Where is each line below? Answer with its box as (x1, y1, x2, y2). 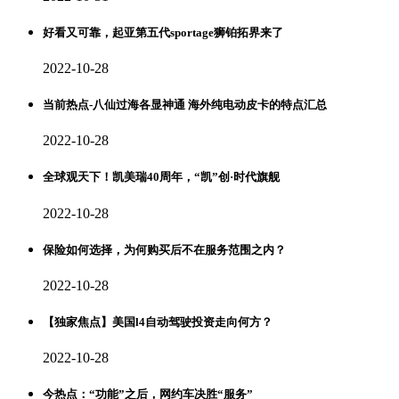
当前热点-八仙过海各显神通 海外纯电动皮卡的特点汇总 (43, 98, 327, 112)
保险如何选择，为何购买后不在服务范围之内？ (43, 242, 286, 256)
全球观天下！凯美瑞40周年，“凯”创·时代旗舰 (43, 170, 280, 184)
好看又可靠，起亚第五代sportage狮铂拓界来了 (43, 25, 283, 39)
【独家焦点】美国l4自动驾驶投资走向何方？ (43, 315, 273, 330)
